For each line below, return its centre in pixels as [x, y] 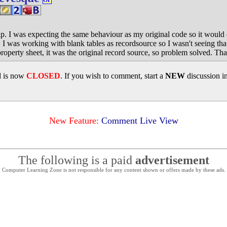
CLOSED [43, 76]
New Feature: [74, 121]
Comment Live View [140, 121]
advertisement [172, 160]
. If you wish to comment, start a [113, 76]
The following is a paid [77, 160]
